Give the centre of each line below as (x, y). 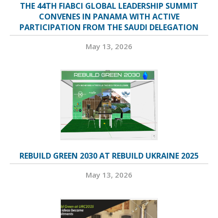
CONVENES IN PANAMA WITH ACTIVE (109, 17)
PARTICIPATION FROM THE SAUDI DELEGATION (109, 27)
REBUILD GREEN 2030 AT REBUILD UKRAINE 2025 (109, 156)
